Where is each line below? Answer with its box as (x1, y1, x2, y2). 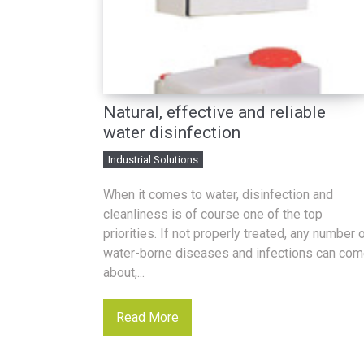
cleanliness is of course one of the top (103, 206, 323, 222)
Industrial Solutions (108, 154, 198, 166)
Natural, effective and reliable (103, 102, 326, 122)
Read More (116, 310, 179, 325)
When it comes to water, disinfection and (103, 187, 333, 202)
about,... (103, 265, 145, 280)
